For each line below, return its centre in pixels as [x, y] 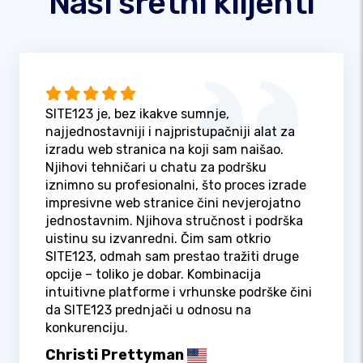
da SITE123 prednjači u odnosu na [148, 310]
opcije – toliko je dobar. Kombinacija [153, 275]
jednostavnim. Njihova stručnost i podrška [174, 221]
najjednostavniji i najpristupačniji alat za [170, 132]
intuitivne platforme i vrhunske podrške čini [179, 293]
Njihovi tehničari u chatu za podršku [156, 168]
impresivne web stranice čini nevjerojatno [173, 203]
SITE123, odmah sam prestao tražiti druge [172, 257]
